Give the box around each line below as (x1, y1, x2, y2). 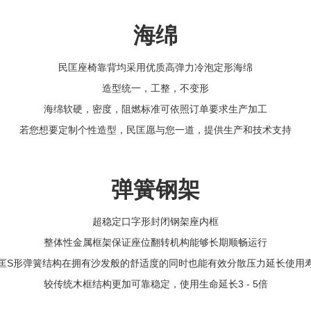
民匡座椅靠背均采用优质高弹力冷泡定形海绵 (58, 61, 253, 73)
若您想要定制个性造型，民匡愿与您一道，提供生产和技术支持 (19, 124, 292, 135)
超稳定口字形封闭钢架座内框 (92, 215, 219, 227)
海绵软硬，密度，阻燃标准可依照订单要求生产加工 (44, 103, 267, 115)
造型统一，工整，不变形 (102, 82, 209, 94)
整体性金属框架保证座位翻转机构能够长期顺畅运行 (44, 236, 267, 248)
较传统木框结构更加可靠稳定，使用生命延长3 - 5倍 (43, 278, 268, 289)
